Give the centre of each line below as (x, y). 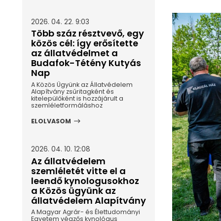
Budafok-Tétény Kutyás (86, 63)
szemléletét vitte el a (78, 171)
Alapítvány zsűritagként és (72, 91)
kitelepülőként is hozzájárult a (77, 98)
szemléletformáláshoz (67, 105)
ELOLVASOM (51, 121)
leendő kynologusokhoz (85, 181)
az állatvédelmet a (74, 53)
